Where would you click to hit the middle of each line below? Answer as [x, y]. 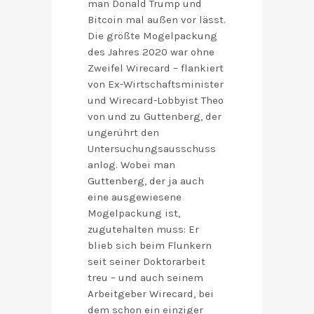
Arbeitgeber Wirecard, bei [151, 294]
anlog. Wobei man [131, 165]
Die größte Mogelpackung [152, 36]
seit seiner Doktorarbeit [146, 262]
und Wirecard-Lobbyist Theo [156, 101]
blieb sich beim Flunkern [150, 246]
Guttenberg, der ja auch [146, 181]
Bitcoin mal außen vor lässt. [157, 20]
